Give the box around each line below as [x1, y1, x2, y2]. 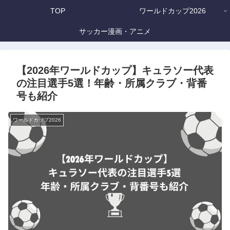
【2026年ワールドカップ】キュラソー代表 [16, 65, 214, 76]
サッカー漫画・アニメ [79, 27, 151, 36]
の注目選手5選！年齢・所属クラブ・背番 [16, 78, 207, 89]
